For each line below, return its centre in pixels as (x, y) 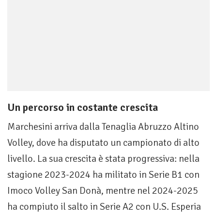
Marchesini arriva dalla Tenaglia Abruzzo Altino (103, 127)
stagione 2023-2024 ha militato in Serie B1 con (103, 175)
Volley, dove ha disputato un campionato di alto (103, 143)
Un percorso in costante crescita (83, 108)
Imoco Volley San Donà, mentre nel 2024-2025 (103, 191)
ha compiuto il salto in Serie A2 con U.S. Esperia (104, 207)
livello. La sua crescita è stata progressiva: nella (103, 159)
